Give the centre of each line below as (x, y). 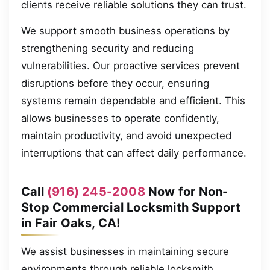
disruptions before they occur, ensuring (115, 83)
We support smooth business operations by (125, 31)
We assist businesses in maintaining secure (125, 252)
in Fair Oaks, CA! (71, 223)
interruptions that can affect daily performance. (134, 153)
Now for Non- (187, 191)
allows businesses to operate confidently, (120, 118)
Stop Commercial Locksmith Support (131, 207)
